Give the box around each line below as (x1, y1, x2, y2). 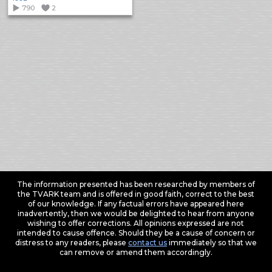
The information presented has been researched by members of (16, 179, 255, 189)
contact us (127, 237, 167, 247)
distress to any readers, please (15, 237, 128, 247)
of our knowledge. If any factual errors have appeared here (27, 199, 244, 208)
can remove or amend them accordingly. (59, 247, 212, 257)
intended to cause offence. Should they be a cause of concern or (16, 228, 255, 237)
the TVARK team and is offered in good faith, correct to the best (17, 189, 254, 199)
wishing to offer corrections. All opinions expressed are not (27, 218, 245, 228)
